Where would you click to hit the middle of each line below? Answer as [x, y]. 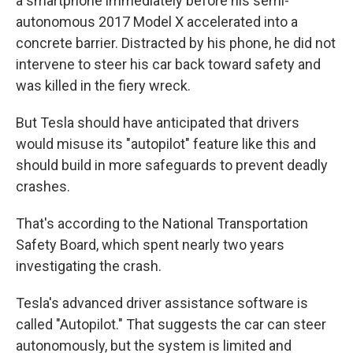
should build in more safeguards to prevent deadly [172, 165]
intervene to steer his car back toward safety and [168, 64]
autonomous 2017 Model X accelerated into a [157, 22]
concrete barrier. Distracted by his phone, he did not [176, 43]
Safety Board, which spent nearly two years [150, 245]
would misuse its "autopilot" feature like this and [166, 144]
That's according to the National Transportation [162, 223]
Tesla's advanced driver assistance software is [162, 303]
